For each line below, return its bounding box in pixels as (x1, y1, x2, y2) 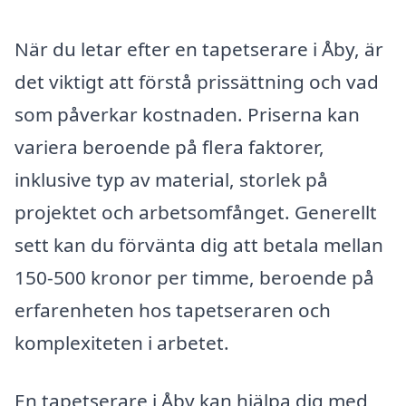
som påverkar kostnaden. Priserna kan (14, 101, 360, 128)
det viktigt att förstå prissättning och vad (14, 69, 379, 95)
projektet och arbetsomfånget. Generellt (14, 199, 377, 226)
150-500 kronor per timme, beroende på (14, 265, 374, 291)
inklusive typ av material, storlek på (14, 167, 328, 193)
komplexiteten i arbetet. (14, 330, 229, 356)
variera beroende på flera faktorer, (14, 134, 324, 160)
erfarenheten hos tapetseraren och (14, 297, 331, 324)
